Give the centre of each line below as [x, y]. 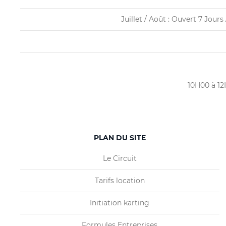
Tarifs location [120, 181]
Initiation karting [120, 203]
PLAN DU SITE [120, 138]
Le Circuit [120, 158]
